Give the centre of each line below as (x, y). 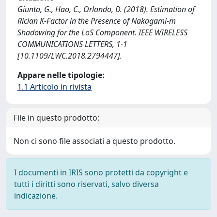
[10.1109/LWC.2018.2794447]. (70, 56)
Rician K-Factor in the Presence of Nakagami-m (97, 21)
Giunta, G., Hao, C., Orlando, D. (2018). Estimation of (106, 9)
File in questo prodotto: (56, 118)
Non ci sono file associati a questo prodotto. (94, 141)
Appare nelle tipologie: (61, 75)
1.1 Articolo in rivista (54, 87)
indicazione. (36, 196)
